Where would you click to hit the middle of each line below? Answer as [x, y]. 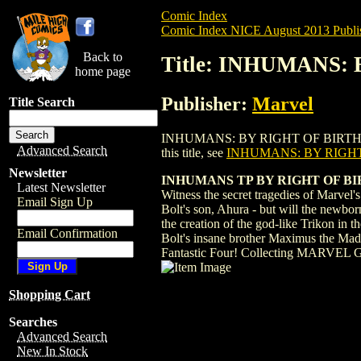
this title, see [194, 152]
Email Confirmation [67, 233]
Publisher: [207, 104]
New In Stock [52, 351]
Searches [33, 322]
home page [103, 71]
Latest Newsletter [61, 187]
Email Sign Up [55, 202]
